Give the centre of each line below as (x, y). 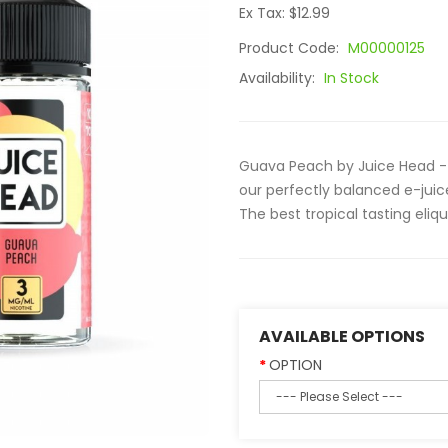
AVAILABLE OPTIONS (342, 336)
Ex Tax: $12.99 (284, 13)
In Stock (351, 78)
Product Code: (291, 48)
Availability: (279, 78)
